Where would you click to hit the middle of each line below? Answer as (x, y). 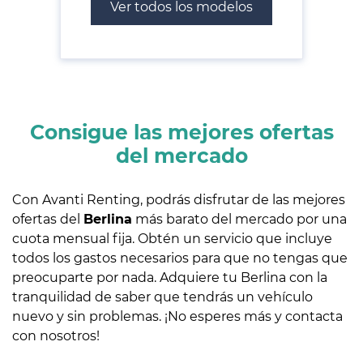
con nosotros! (56, 335)
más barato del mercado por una (239, 219)
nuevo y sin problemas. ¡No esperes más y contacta (177, 316)
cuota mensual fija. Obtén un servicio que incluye (172, 238)
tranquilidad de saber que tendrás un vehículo (162, 297)
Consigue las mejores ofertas (181, 132)
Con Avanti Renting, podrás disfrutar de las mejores (179, 199)
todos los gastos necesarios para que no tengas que (180, 258)
